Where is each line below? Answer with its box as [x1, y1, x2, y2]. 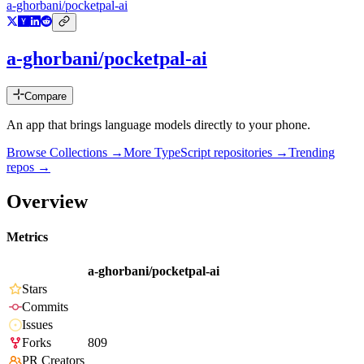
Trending [288, 145, 335, 160]
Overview [6, 190, 88, 212]
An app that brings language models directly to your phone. [6, 118, 310, 132]
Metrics [6, 230, 48, 245]
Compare [24, 90, 67, 103]
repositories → [210, 145, 288, 160]
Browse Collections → [6, 145, 123, 160]
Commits [22, 300, 68, 314]
